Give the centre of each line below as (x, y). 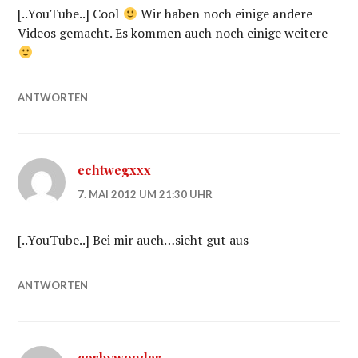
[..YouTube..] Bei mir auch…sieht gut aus (133, 240)
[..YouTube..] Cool (70, 14)
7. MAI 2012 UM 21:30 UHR (145, 194)
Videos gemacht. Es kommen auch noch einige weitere (173, 33)
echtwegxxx (115, 170)
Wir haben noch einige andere (225, 14)
